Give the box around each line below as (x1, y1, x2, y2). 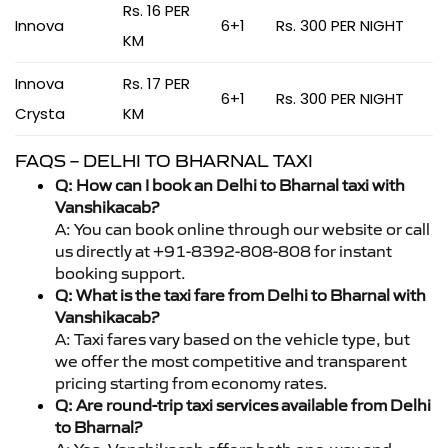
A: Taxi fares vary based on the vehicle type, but (55, 328, 410, 349)
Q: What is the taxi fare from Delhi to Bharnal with (55, 284, 426, 305)
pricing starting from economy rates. (55, 372, 328, 393)
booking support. (55, 262, 186, 283)
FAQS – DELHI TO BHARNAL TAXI (15, 149, 313, 172)
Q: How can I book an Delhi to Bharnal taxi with (55, 174, 405, 195)
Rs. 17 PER (123, 72, 190, 94)
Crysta (15, 102, 65, 124)
